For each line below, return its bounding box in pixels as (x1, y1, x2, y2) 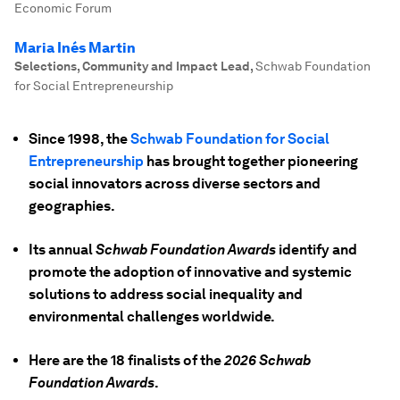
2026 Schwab (224, 352, 311, 369)
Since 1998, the (29, 130, 130, 147)
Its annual (29, 241, 96, 258)
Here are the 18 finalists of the (29, 352, 224, 369)
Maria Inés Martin (14, 39, 136, 56)
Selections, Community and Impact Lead (14, 59, 250, 73)
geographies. (29, 197, 115, 214)
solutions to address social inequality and (29, 286, 303, 303)
